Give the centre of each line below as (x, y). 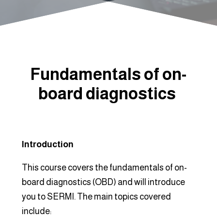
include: (36, 211)
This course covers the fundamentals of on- (104, 167)
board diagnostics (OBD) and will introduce (103, 182)
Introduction (47, 144)
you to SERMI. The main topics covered (96, 196)
